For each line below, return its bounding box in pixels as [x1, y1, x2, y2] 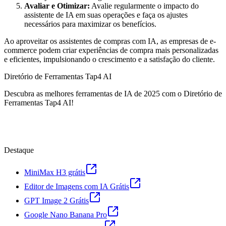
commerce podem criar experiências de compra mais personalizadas [4, 46, 218, 55]
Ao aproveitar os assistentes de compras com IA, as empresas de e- [4, 37, 216, 46]
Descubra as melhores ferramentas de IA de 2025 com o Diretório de [4, 89, 222, 98]
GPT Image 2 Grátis [24, 196, 89, 205]
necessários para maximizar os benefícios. [24, 20, 156, 29]
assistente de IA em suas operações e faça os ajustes [24, 11, 188, 20]
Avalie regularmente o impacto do [90, 2, 199, 11]
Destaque [4, 146, 34, 155]
